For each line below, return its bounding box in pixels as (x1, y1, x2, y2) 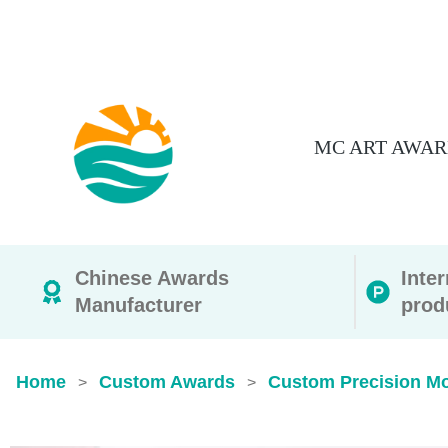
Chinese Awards (75, 267, 229, 289)
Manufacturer (75, 294, 202, 316)
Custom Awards (99, 372, 235, 392)
